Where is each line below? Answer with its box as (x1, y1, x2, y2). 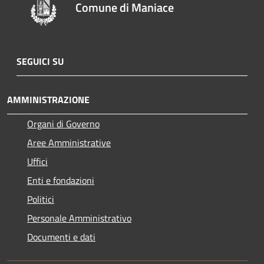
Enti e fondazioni (27, 173, 94, 187)
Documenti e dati (27, 229, 95, 244)
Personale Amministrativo (27, 210, 131, 225)
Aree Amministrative (27, 135, 111, 150)
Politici (27, 192, 54, 206)
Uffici (27, 154, 48, 169)
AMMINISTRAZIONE (7, 92, 90, 107)
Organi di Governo (27, 116, 100, 131)
